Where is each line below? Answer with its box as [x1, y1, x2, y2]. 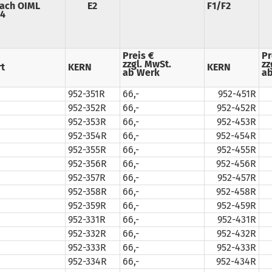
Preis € [122, 50, 154, 61]
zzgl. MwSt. [122, 58, 171, 70]
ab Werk [122, 67, 160, 78]
